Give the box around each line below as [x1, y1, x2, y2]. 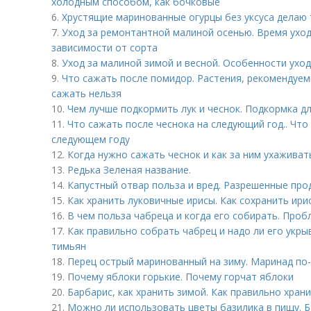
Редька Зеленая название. [67, 163, 191, 176]
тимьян [51, 239, 86, 253]
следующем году [51, 133, 130, 146]
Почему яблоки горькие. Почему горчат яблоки [67, 270, 294, 283]
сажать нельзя [51, 87, 121, 100]
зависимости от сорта [51, 41, 158, 54]
